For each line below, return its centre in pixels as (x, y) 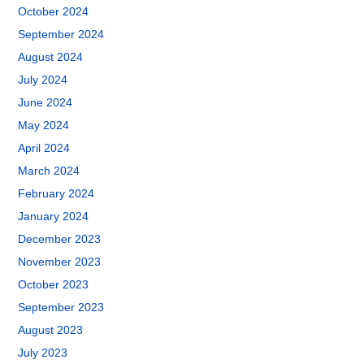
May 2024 (44, 125)
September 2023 (61, 307)
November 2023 (60, 262)
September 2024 (61, 34)
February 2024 (56, 193)
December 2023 (60, 239)
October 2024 (54, 11)
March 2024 (49, 171)
